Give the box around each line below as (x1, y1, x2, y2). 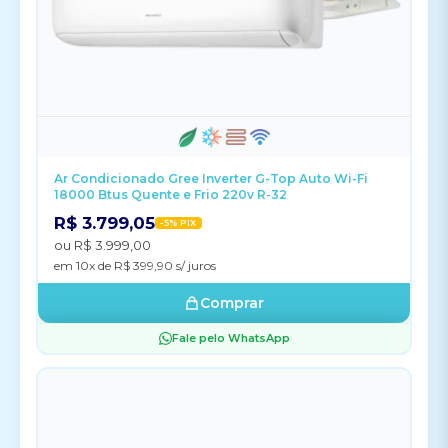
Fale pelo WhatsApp (171, 331, 290, 345)
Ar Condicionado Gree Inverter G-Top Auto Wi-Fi (54, 171, 368, 186)
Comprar (200, 294, 264, 312)
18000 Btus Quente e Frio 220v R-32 (54, 187, 287, 202)
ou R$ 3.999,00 (54, 237, 151, 253)
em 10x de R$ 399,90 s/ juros (54, 258, 216, 273)
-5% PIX (160, 217, 197, 228)
